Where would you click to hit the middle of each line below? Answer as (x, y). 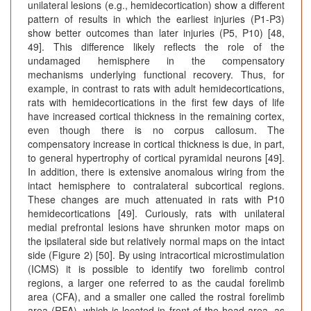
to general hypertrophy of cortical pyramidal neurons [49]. (156, 158)
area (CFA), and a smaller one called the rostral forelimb (156, 297)
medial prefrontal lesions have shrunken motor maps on (156, 227)
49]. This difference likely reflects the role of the (156, 47)
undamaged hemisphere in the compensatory (156, 61)
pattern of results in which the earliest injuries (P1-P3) (156, 19)
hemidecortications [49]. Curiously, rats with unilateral (156, 213)
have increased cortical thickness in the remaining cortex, (156, 116)
